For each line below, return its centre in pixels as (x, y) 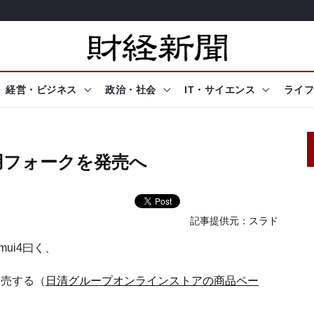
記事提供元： (220, 221)
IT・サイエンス (220, 90)
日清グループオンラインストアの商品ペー (152, 281)
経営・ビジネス (41, 90)
